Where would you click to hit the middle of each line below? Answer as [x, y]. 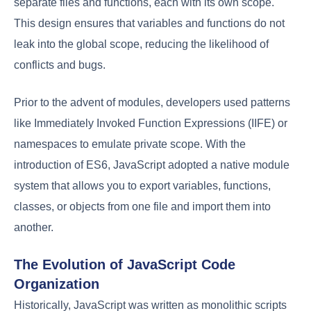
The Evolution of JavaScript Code [125, 264]
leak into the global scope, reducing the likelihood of [141, 44]
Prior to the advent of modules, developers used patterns [152, 102]
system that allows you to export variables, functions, [142, 185]
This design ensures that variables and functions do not [149, 23]
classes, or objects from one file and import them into [142, 206]
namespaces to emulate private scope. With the [130, 144]
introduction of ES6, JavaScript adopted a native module [152, 165]
